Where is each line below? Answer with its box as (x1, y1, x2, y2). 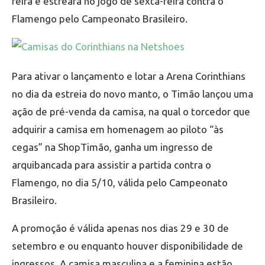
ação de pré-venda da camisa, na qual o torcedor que (12, 105, 250, 117)
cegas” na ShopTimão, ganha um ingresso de (12, 141, 213, 153)
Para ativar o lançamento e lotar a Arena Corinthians (12, 70, 245, 82)
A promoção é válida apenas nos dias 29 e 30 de (12, 222, 229, 234)
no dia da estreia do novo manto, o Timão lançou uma (12, 88, 253, 99)
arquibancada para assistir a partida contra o (12, 159, 211, 170)
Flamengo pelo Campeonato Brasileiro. (12, 12, 188, 24)
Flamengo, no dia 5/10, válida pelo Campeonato (12, 176, 228, 188)
